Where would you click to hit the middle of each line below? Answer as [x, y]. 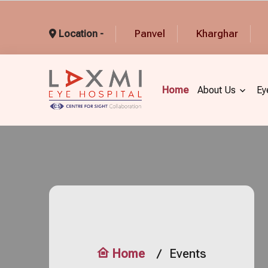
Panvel [150, 33]
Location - [80, 34]
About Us [216, 90]
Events [188, 254]
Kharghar [217, 33]
